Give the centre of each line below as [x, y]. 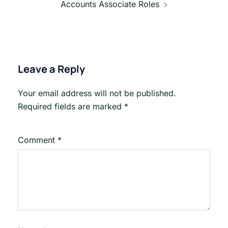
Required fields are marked [71, 106]
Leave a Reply [51, 69]
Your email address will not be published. [97, 93]
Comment [38, 140]
